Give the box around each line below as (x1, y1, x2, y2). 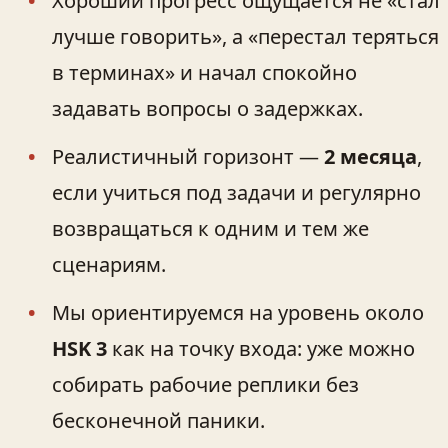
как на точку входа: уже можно (107, 334, 415, 362)
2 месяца (324, 142, 417, 170)
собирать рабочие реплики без (52, 370, 359, 398)
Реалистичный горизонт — (52, 142, 324, 170)
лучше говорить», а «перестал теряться (52, 22, 439, 50)
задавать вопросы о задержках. (52, 94, 363, 122)
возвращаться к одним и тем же (52, 214, 369, 242)
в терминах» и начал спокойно (52, 58, 357, 86)
